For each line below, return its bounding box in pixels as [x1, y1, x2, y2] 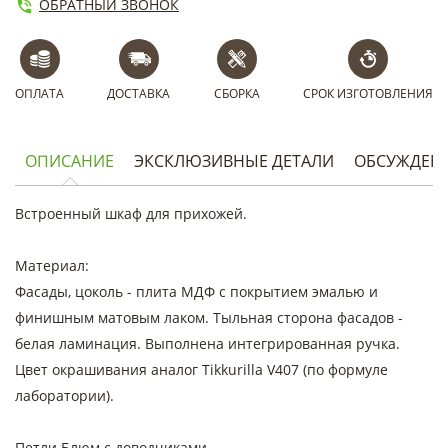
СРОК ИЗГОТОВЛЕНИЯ [302, 85, 433, 102]
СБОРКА [213, 85, 260, 102]
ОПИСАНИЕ [25, 150, 114, 172]
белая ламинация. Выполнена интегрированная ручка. [15, 334, 400, 353]
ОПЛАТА [15, 85, 64, 102]
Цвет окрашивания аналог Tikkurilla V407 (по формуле [15, 360, 388, 379]
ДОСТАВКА [107, 85, 171, 102]
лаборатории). [15, 386, 114, 405]
